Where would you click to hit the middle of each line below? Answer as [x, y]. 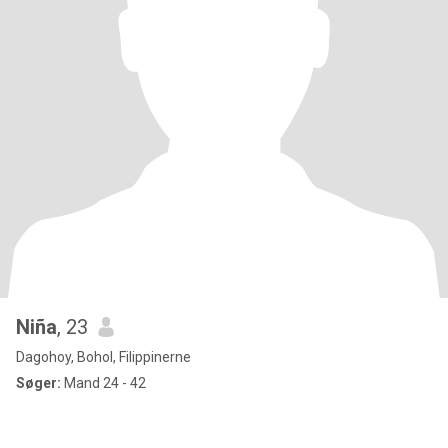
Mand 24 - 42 [103, 383]
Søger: [38, 383]
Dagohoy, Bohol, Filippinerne [103, 357]
